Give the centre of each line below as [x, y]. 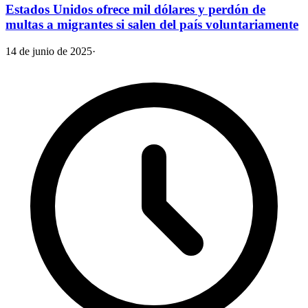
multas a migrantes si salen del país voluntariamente [152, 25]
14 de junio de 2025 [49, 52]
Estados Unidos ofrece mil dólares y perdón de [135, 10]
